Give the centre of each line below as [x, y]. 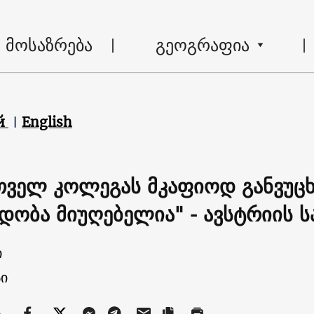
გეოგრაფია [202, 45]
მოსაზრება [49, 45]
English [47, 122]
